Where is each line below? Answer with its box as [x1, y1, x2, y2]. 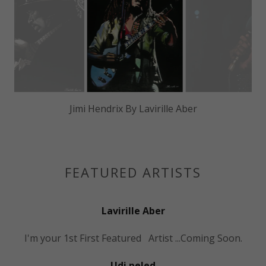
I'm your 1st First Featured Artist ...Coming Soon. [24, 231, 242, 245]
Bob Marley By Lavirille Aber [70, 102, 196, 115]
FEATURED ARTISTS [64, 163, 202, 181]
